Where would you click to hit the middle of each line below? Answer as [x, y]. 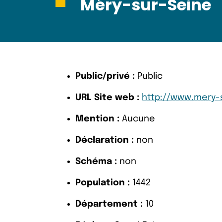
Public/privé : [105, 76]
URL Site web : [107, 98]
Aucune [137, 119]
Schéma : [96, 162]
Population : [103, 183]
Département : [109, 204]
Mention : [97, 119]
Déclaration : [105, 140]
